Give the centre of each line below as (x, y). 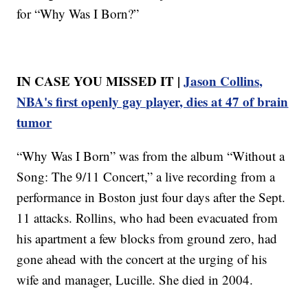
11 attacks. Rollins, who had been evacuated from (147, 217)
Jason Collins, (223, 80)
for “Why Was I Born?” (78, 13)
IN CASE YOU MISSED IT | (100, 80)
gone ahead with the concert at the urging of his (142, 258)
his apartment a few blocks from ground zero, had (147, 238)
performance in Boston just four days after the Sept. (151, 197)
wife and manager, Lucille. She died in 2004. (135, 279)
